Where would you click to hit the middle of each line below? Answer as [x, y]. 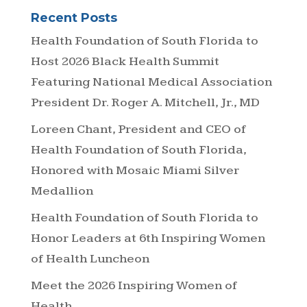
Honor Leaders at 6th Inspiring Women [148, 238]
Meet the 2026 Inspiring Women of [134, 285]
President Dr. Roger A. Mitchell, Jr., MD [145, 102]
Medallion [62, 191]
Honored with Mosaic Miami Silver [135, 170]
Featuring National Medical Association [151, 82]
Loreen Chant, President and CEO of [138, 129]
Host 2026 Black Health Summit [125, 61]
